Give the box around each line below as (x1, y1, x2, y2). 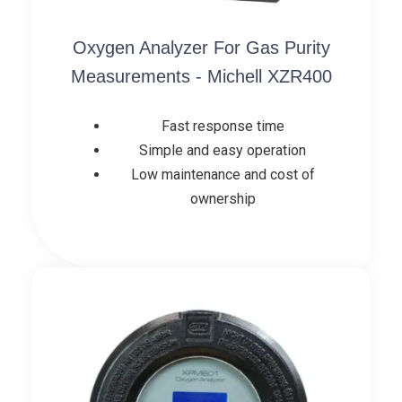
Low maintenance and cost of (130, 165, 315, 183)
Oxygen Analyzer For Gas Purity (72, 37, 330, 57)
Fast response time (161, 117, 284, 135)
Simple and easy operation (139, 141, 306, 159)
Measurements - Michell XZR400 (70, 66, 332, 86)
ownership (189, 189, 256, 207)
